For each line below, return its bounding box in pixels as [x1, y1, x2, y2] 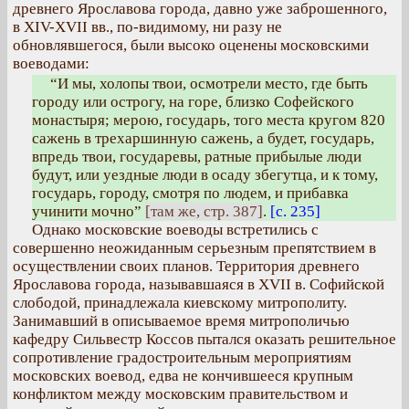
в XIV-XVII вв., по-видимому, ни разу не [13, 18, 282, 36]
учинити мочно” [32, 203, 145, 220]
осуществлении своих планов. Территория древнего [13, 257, 360, 275]
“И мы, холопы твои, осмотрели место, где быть [49, 75, 368, 92]
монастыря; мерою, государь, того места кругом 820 [32, 111, 385, 129]
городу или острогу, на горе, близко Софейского [32, 93, 354, 110]
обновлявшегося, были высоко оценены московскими [13, 37, 369, 54]
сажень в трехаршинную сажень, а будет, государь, [32, 130, 374, 147]
